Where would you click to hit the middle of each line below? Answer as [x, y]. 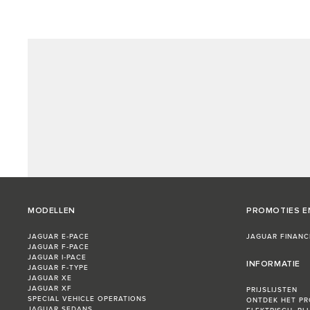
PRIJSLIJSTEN [272, 290]
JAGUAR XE [50, 279]
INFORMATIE [273, 265]
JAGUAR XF [50, 289]
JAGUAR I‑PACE [57, 258]
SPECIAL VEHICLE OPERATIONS [87, 299]
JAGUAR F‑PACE [58, 247]
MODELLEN [52, 211]
